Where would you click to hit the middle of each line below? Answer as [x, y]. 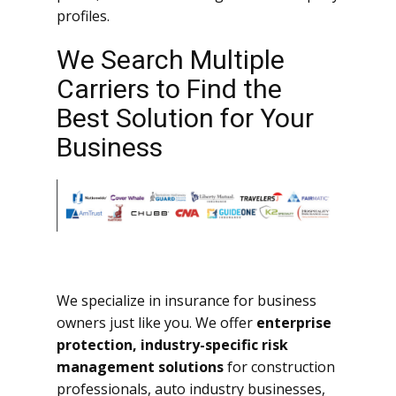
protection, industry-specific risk [172, 345]
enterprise [294, 323]
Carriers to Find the [169, 88]
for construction [279, 367]
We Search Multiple [171, 59]
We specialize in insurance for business [187, 301]
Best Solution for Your [185, 118]
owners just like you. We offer [156, 323]
